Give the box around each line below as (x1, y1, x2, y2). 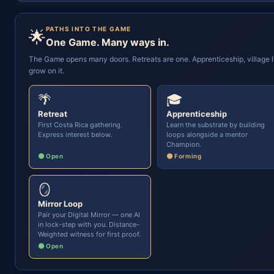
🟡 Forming (166, 152, 202, 160)
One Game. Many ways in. (46, 36, 169, 48)
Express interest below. (38, 130, 112, 139)
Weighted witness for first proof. (38, 230, 141, 239)
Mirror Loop (38, 199, 83, 209)
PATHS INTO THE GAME (46, 25, 131, 32)
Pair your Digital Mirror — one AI (38, 210, 140, 219)
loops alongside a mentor (166, 130, 248, 139)
